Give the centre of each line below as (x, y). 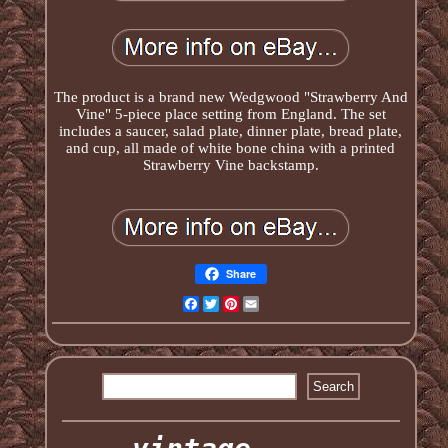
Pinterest (265, 303)
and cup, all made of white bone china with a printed (231, 147)
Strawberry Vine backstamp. (230, 164)
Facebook (229, 303)
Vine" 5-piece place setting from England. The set (230, 113)
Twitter (240, 303)
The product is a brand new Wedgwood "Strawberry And (230, 96)
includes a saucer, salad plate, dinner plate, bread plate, (231, 130)
